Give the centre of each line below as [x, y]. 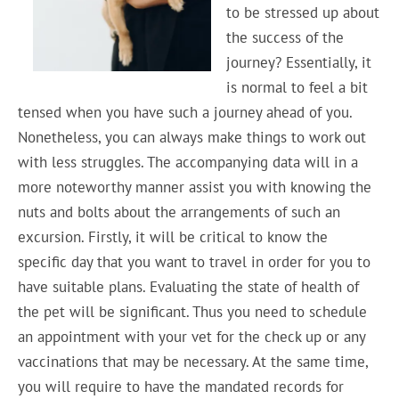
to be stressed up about [302, 12]
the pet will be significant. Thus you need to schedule [193, 311]
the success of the [285, 37]
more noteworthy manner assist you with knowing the [195, 187]
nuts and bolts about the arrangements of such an [179, 212]
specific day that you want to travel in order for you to [195, 261]
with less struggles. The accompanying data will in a [188, 162]
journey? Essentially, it [298, 62]
